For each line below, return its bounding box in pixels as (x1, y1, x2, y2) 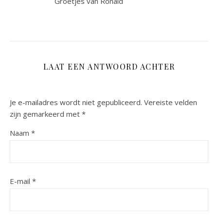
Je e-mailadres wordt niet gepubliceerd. (10, 97, 142, 107)
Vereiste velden (144, 97, 197, 107)
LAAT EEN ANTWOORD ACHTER (43, 61, 175, 72)
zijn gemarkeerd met (10, 109, 82, 119)
